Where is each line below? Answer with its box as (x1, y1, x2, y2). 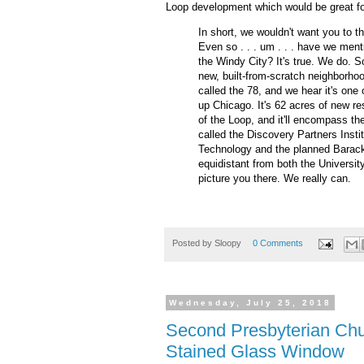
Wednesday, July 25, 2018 (169, 297, 331, 307)
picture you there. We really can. (198, 172, 351, 185)
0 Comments (252, 238, 303, 249)
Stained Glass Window (166, 341, 344, 362)
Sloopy (214, 238, 241, 249)
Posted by (172, 238, 214, 249)
